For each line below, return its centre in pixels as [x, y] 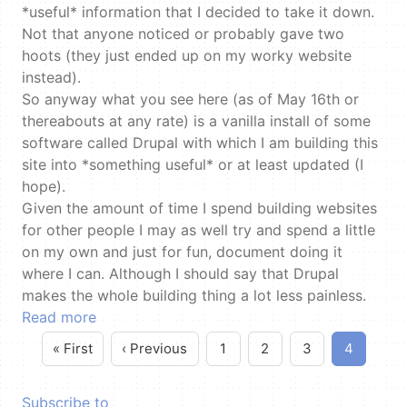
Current [373, 358]
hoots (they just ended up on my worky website [187, 55]
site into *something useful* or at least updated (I [193, 164]
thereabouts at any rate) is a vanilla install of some [196, 121]
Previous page [200, 358]
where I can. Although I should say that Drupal [65, 273]
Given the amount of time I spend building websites [199, 208]
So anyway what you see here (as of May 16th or [190, 99]
